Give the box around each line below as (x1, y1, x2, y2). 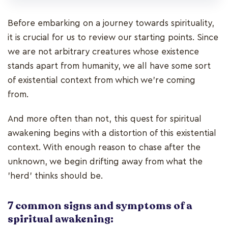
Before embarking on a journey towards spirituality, (8, 19, 214, 28)
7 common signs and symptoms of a (8, 199, 192, 213)
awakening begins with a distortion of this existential (8, 129, 216, 138)
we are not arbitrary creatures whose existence (8, 47, 199, 56)
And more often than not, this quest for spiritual (8, 115, 202, 124)
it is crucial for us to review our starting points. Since (8, 33, 218, 42)
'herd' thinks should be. (8, 172, 105, 181)
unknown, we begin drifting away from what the (8, 157, 203, 166)
